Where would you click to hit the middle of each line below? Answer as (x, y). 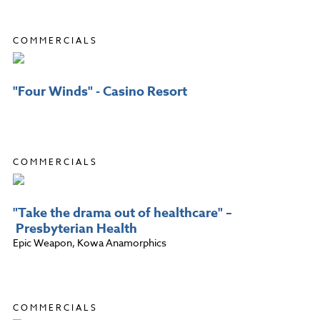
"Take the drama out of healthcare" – (122, 212)
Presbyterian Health (75, 228)
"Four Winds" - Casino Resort (100, 91)
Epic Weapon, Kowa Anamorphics (90, 242)
